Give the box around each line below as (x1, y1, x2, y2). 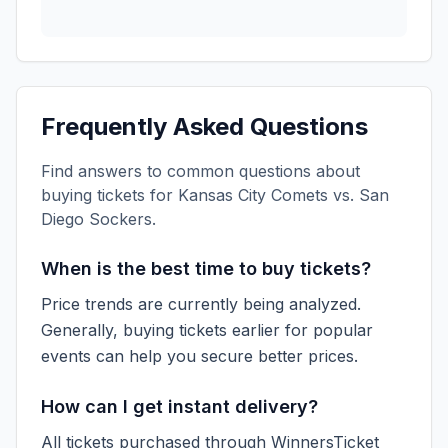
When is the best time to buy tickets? (41, 258, 371, 279)
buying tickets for (41, 185, 178, 205)
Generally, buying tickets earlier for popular (41, 320, 373, 340)
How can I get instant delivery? (41, 396, 318, 417)
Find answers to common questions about (41, 161, 360, 181)
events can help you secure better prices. (41, 346, 358, 366)
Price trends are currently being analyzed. (41, 294, 361, 314)
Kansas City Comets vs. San (178, 185, 389, 205)
